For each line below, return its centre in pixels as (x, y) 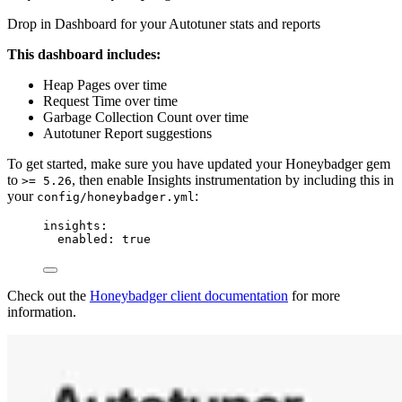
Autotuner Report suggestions (127, 133)
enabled (83, 239)
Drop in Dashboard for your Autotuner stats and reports (164, 23)
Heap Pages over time (105, 84)
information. (42, 311)
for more (314, 295)
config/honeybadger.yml (116, 197)
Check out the (48, 295)
